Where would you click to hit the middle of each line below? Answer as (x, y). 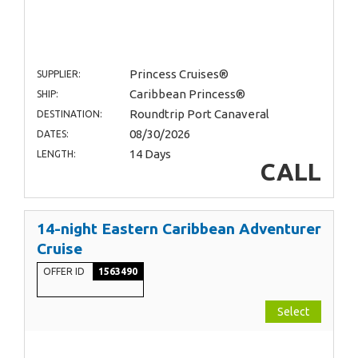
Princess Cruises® (179, 74)
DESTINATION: (70, 113)
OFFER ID (65, 271)
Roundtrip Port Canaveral (199, 113)
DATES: (53, 133)
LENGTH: (56, 153)
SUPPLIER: (59, 74)
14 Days (150, 153)
